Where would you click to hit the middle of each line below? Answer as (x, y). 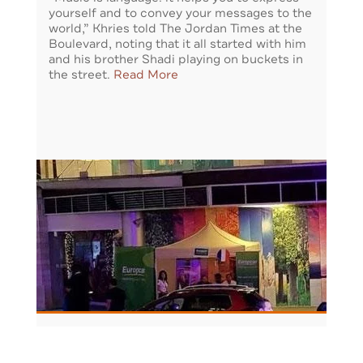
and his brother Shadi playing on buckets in (176, 60)
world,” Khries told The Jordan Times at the (175, 29)
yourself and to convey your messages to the (180, 13)
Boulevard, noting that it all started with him (177, 44)
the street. (81, 75)
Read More (146, 75)
